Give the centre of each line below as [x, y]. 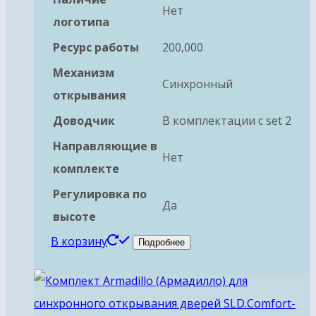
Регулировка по [100, 194]
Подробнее [162, 243]
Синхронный [197, 84]
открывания [90, 96]
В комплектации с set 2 [227, 121]
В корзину [79, 242]
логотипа [81, 22]
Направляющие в [105, 146]
